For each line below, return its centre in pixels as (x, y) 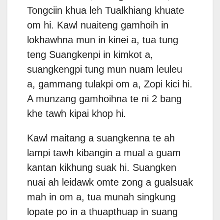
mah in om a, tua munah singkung (101, 197)
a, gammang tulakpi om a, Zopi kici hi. (110, 84)
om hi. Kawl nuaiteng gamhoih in (98, 25)
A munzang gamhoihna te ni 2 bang (104, 99)
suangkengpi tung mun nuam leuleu (105, 69)
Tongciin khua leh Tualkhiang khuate (106, 11)
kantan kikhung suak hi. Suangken (102, 168)
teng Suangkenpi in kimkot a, (90, 55)
